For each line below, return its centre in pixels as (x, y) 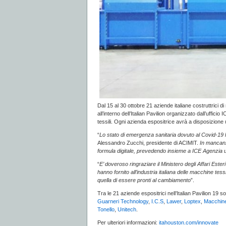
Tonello (106, 209)
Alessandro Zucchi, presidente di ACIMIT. (149, 143)
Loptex (192, 201)
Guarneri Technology (123, 201)
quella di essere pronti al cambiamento (144, 180)
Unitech (127, 209)
